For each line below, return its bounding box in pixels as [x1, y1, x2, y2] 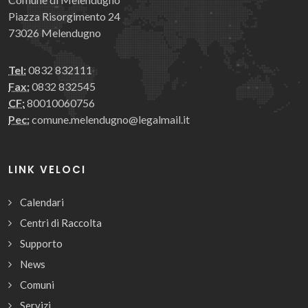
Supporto [20, 237, 63, 250]
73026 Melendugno [8, 26, 101, 40]
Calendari [20, 196, 64, 209]
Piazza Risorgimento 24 [8, 10, 120, 23]
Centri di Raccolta [20, 217, 102, 230]
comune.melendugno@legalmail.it [30, 113, 190, 126]
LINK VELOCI [8, 162, 86, 177]
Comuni [20, 278, 54, 291]
